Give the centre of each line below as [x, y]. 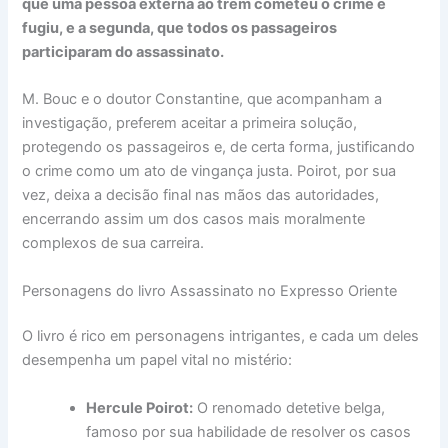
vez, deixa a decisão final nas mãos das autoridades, [201, 195]
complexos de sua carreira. [113, 243]
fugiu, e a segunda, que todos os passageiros [180, 27]
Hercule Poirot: [140, 407]
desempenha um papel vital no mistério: [157, 360]
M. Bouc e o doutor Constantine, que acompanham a [202, 99]
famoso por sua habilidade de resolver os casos [249, 431]
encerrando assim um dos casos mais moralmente [194, 219]
